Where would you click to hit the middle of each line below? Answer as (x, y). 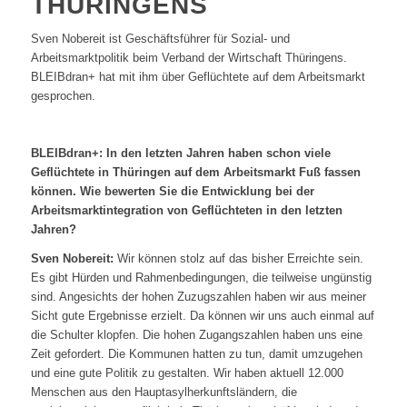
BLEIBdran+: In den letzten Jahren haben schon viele (180, 154)
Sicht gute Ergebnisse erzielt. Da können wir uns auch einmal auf (202, 316)
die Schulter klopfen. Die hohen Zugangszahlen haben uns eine (196, 335)
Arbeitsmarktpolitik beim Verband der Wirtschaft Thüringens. (189, 58)
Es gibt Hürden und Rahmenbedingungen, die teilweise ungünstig (201, 278)
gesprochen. (63, 96)
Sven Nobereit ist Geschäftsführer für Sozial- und (160, 39)
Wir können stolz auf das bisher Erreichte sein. (238, 259)
